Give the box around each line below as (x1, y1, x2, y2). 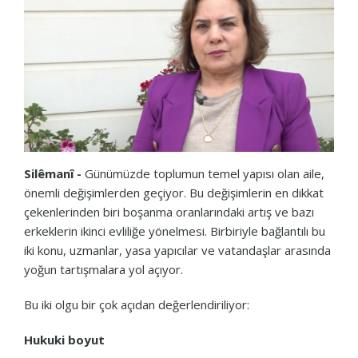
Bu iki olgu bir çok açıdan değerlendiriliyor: (24, 296, 249, 312)
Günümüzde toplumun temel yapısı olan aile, (82, 165, 324, 181)
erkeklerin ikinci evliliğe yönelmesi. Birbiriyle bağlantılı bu (24, 222, 325, 239)
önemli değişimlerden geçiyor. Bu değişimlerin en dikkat (24, 184, 324, 201)
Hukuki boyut (24, 331, 105, 348)
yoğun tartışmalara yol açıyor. (24, 261, 183, 277)
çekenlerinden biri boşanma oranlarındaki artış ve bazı (24, 203, 314, 220)
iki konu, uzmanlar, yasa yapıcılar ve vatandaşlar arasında (24, 241, 331, 258)
